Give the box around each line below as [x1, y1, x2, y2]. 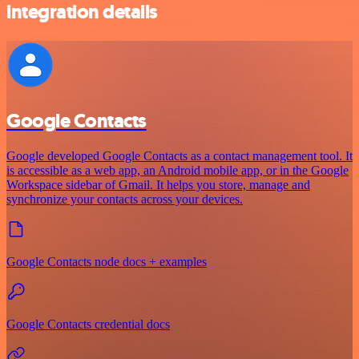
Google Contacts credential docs [6, 317, 170, 332]
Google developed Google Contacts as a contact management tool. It [6, 149, 353, 163]
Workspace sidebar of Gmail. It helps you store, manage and [6, 178, 310, 192]
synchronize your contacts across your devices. [6, 192, 243, 207]
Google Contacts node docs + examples [6, 255, 207, 269]
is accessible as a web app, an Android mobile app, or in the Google [6, 163, 349, 178]
